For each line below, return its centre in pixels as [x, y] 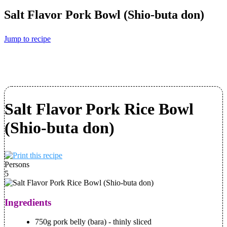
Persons [17, 164]
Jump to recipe [27, 39]
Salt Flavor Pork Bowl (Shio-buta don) [104, 14]
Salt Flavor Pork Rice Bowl [99, 109]
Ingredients [28, 202]
